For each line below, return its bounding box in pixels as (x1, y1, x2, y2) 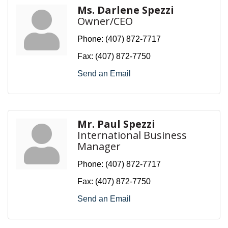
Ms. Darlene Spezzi (77, 3, 174, 17)
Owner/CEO (77, 14, 133, 28)
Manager (77, 139, 121, 153)
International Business (77, 128, 187, 142)
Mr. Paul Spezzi (77, 117, 155, 131)
